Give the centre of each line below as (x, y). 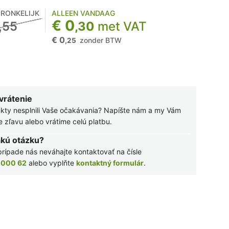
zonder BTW (101, 40)
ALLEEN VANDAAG (83, 13)
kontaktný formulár (110, 163)
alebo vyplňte (51, 163)
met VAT (122, 26)
